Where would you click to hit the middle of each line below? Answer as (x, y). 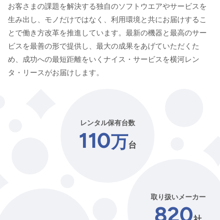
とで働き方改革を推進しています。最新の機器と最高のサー (107, 32)
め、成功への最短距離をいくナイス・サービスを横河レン (104, 59)
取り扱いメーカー (178, 197)
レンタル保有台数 (108, 123)
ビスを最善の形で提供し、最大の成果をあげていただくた (104, 46)
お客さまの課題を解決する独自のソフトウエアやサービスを (107, 6)
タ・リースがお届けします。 (56, 72)
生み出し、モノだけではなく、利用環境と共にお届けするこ (107, 19)
